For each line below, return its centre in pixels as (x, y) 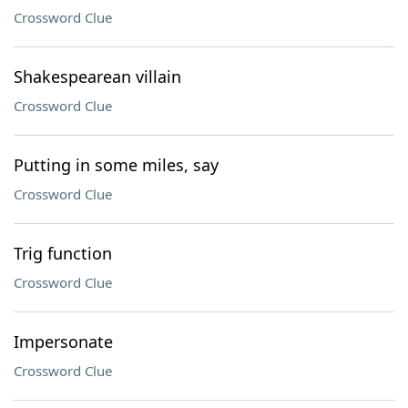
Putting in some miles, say (116, 165)
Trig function (63, 253)
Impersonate (63, 342)
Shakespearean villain (97, 76)
